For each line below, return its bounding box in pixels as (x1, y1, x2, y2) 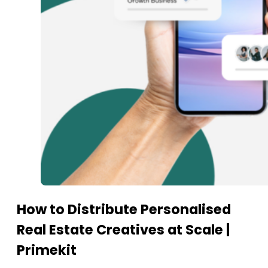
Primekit (17, 240, 77, 260)
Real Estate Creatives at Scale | (17, 220, 230, 239)
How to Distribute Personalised (17, 200, 231, 219)
